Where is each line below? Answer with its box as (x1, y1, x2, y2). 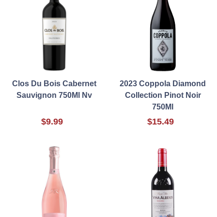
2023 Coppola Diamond (120, 79, 206, 88)
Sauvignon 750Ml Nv (16, 91, 92, 100)
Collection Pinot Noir (124, 91, 201, 100)
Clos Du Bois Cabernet (12, 79, 96, 88)
